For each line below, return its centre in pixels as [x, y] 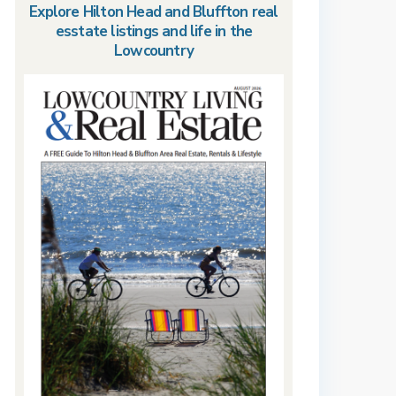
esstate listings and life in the [154, 31]
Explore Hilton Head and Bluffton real [154, 12]
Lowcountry [153, 51]
